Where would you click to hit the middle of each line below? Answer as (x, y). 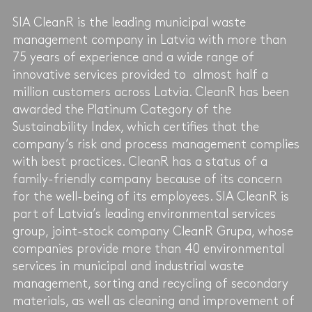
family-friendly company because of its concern (147, 179)
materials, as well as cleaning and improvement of (153, 301)
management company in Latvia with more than (149, 40)
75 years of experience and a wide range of (133, 57)
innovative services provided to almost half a (140, 75)
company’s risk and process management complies (156, 144)
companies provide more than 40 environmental (148, 249)
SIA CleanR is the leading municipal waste (129, 22)
